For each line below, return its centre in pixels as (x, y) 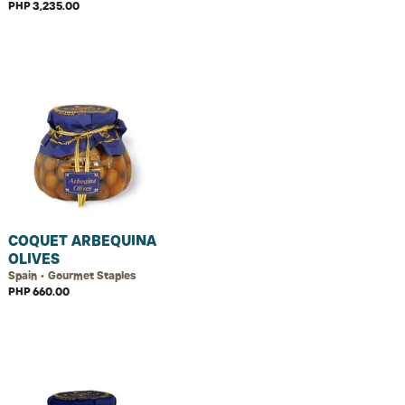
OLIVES (34, 259)
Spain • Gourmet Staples (72, 275)
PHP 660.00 (39, 292)
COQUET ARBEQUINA (82, 240)
